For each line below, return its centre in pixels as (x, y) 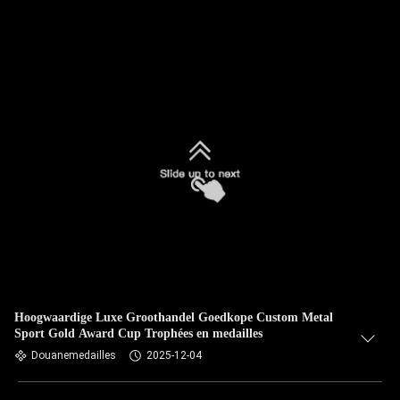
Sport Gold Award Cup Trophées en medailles (138, 333)
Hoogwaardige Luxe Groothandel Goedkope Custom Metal (174, 317)
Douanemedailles (74, 355)
